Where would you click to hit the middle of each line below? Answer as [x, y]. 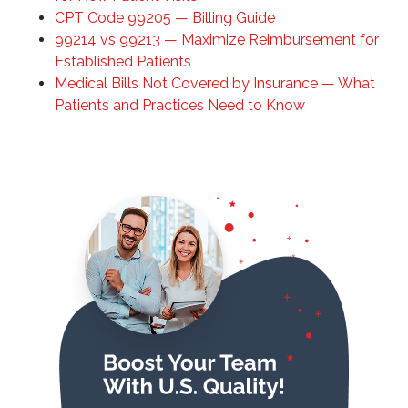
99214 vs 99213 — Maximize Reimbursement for [217, 40]
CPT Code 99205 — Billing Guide [165, 18]
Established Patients [123, 62]
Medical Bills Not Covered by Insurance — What [215, 84]
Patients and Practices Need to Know [180, 106]
